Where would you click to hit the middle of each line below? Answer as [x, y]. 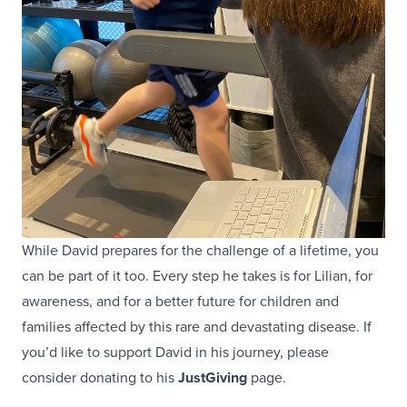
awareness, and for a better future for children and [180, 301]
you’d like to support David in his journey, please [175, 352]
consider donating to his [100, 377]
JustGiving [213, 377]
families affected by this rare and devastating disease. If [197, 326]
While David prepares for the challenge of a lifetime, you [200, 250]
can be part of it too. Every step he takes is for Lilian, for [197, 275]
